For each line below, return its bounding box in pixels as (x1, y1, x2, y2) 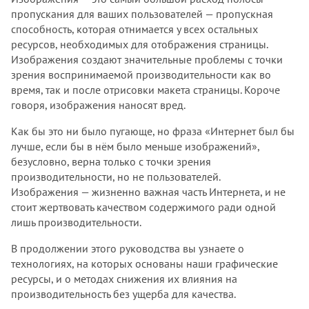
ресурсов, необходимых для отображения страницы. (11, 37, 268, 52)
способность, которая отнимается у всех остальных (11, 22, 258, 37)
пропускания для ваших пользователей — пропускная (11, 7, 273, 21)
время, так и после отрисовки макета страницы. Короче (11, 83, 280, 97)
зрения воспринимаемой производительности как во (11, 68, 271, 82)
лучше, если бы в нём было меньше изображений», (11, 139, 259, 154)
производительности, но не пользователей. (11, 170, 220, 184)
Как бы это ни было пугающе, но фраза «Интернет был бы (11, 124, 295, 139)
